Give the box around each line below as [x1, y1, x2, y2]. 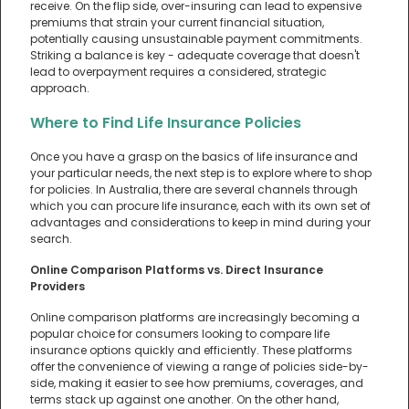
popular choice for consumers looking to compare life [30, 325, 330, 341]
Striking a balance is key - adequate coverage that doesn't [30, 47, 360, 63]
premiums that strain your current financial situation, [30, 14, 324, 30]
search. [30, 230, 72, 246]
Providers [30, 278, 85, 294]
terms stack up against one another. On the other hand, [30, 391, 339, 407]
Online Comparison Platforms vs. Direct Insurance [30, 261, 323, 278]
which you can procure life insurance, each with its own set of [30, 197, 371, 214]
